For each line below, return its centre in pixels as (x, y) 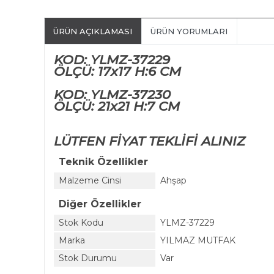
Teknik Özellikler (103, 161)
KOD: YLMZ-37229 (112, 59)
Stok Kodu (81, 222)
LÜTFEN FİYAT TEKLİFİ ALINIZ (150, 141)
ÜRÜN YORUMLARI (189, 31)
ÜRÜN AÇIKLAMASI (93, 31)
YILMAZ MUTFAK (198, 240)
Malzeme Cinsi (90, 180)
